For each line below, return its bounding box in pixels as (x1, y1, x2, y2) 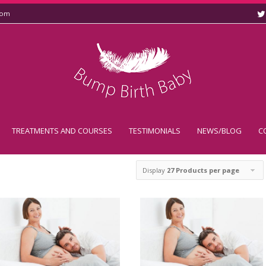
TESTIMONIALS (128, 125, 180, 136)
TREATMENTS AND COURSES (11, 125, 112, 136)
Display (142, 166, 167, 175)
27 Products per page (167, 166, 239, 175)
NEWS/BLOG (197, 125, 242, 136)
